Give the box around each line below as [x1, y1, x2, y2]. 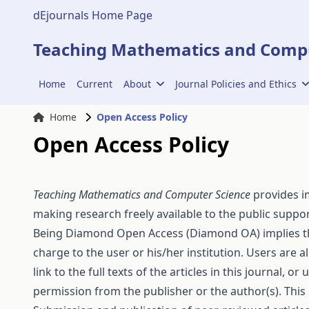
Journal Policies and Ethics [175, 77, 297, 90]
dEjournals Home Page [33, 8, 152, 23]
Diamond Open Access [66, 226, 183, 241]
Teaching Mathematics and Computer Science [33, 187, 250, 202]
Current [77, 77, 112, 90]
